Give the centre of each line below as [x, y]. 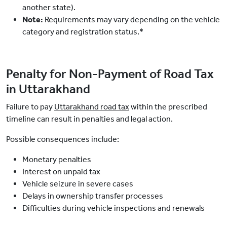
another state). [49, 8]
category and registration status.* [83, 32]
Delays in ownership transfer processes [93, 196]
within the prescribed [168, 107]
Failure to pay [30, 107]
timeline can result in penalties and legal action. [89, 119]
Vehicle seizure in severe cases [79, 184]
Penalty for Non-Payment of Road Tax [110, 74]
